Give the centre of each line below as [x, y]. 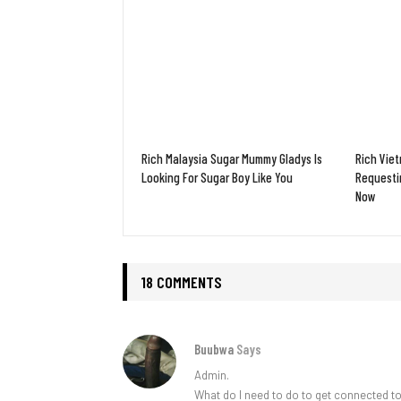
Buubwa [215, 350]
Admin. [212, 375]
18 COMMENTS [181, 282]
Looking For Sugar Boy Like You [217, 178]
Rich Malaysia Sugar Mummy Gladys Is [232, 159]
